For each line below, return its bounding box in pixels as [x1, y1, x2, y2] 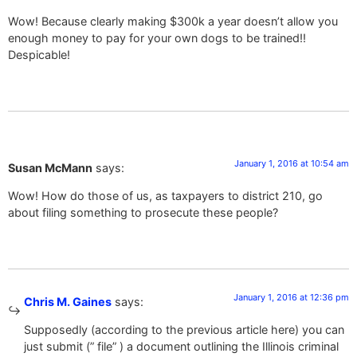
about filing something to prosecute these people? [8, 205, 278, 219]
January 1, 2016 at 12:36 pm [233, 291, 349, 303]
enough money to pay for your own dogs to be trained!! [8, 30, 306, 45]
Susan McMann [8, 160, 92, 175]
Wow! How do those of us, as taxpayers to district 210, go [8, 188, 323, 202]
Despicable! [8, 47, 70, 61]
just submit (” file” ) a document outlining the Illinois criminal [24, 339, 339, 354]
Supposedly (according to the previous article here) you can [24, 323, 344, 337]
